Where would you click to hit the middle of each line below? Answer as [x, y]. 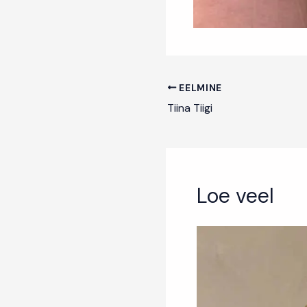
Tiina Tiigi [190, 108]
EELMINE [199, 88]
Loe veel [235, 195]
